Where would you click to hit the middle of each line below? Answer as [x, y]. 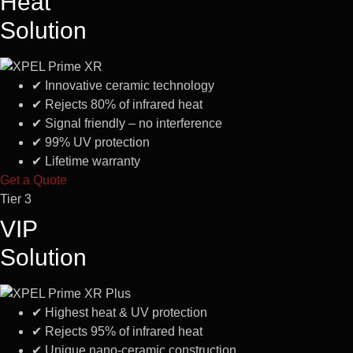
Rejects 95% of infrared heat [122, 331]
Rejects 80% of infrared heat [122, 104]
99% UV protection [96, 142]
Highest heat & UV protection [124, 312]
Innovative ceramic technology [128, 85]
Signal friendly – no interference [132, 123]
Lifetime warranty [91, 161]
